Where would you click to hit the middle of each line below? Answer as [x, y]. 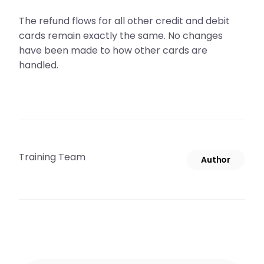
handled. [39, 65]
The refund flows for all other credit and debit [124, 21]
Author [216, 160]
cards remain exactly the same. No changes [121, 36]
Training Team [52, 157]
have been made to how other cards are [113, 50]
